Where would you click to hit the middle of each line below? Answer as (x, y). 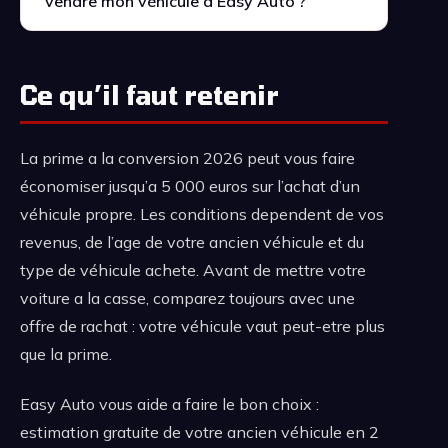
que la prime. (66, 354)
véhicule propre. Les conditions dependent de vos (202, 214)
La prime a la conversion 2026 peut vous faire (187, 158)
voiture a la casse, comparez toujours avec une (187, 298)
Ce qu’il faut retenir (149, 95)
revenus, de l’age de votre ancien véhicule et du (192, 242)
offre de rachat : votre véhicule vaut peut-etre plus (202, 326)
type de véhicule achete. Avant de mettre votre (193, 270)
